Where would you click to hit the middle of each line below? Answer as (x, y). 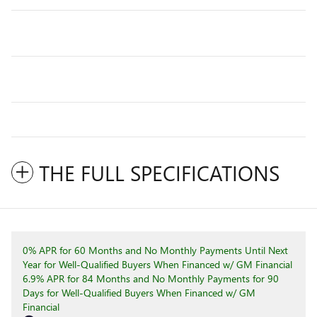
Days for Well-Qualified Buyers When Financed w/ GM (139, 292)
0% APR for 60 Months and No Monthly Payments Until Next (155, 250)
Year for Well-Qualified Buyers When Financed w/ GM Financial (157, 264)
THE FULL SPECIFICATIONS (159, 172)
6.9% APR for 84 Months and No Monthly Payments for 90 (151, 278)
